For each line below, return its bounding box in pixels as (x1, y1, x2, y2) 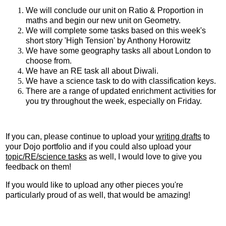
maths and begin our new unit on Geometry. (26, 16, 181, 25)
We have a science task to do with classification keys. (26, 77, 216, 86)
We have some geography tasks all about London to (26, 46, 211, 55)
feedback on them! (6, 162, 71, 172)
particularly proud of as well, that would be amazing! (6, 191, 190, 200)
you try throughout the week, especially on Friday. (26, 97, 202, 106)
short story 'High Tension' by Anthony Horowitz (26, 36, 191, 45)
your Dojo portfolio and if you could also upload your (6, 142, 191, 151)
